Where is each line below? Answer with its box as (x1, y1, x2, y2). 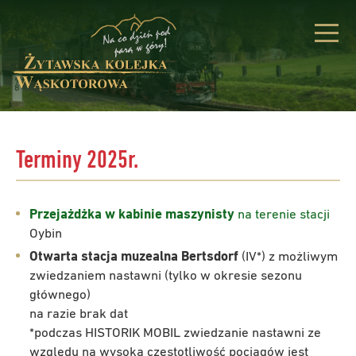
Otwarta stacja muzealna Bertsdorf (29, 250, 238, 264)
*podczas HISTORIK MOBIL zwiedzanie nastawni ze (29, 326, 321, 340)
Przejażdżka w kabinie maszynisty (29, 207, 234, 222)
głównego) (29, 288, 91, 302)
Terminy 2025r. (16, 147, 138, 173)
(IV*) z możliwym (238, 250, 338, 264)
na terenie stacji (234, 207, 330, 222)
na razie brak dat (29, 307, 128, 321)
